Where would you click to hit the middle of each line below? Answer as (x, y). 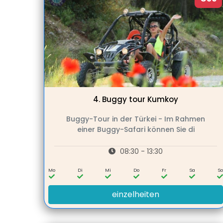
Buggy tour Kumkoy (140, 100)
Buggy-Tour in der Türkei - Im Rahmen (136, 119)
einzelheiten (136, 195)
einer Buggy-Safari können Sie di (136, 130)
